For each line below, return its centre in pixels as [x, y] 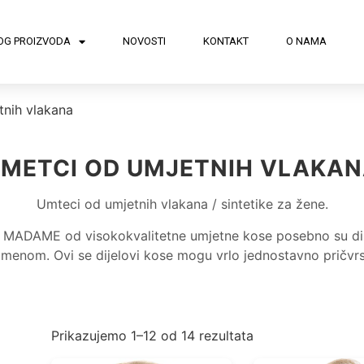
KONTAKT [225, 41]
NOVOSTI [144, 41]
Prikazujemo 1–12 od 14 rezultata [152, 335]
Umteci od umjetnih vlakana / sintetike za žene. [182, 204]
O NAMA [306, 41]
